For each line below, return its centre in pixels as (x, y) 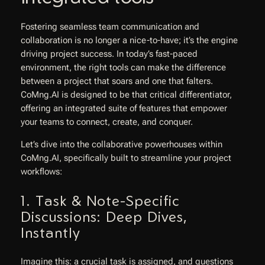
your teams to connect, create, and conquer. (106, 122)
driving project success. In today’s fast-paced (109, 54)
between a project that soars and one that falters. (117, 82)
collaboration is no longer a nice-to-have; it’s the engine (129, 41)
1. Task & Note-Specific (100, 200)
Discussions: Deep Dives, (104, 216)
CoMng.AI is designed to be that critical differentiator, (126, 95)
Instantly (50, 232)
